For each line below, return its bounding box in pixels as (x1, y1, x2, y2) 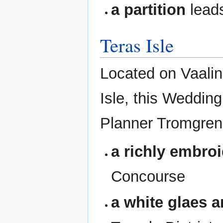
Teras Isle (100, 32, 174, 58)
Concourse (111, 168, 186, 186)
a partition (111, 1, 186, 19)
